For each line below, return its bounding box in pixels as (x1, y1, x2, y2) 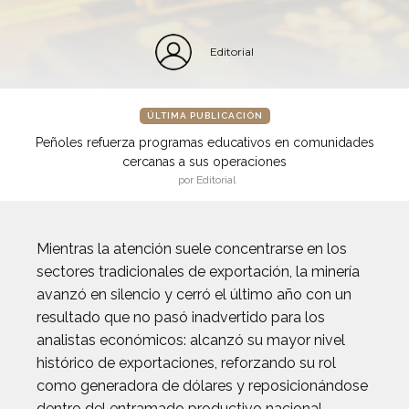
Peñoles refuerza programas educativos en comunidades (35, 135, 374, 150)
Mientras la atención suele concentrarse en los (37, 240, 347, 257)
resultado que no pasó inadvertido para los (37, 309, 325, 326)
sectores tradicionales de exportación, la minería (37, 263, 360, 280)
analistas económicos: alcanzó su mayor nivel (37, 331, 345, 349)
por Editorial (178, 173, 236, 186)
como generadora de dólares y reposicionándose (37, 377, 368, 394)
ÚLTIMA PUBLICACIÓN (146, 110, 263, 121)
